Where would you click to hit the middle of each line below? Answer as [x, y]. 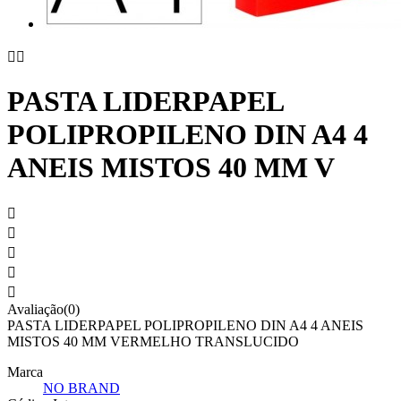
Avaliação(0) [43, 310]
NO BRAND [81, 388]
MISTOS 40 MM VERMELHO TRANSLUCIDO [153, 342]
